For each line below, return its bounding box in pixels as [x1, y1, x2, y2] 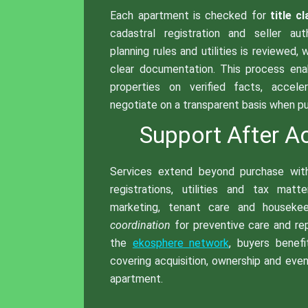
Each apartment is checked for [110, 8, 270, 22]
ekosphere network [132, 236, 230, 250]
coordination [110, 218, 171, 232]
